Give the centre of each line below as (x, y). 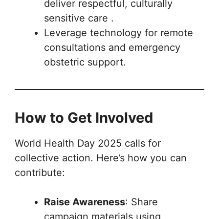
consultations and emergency (112, 47)
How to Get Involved (84, 118)
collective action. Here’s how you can (101, 158)
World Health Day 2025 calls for (88, 143)
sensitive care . (79, 18)
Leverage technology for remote (119, 33)
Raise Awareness (85, 202)
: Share (142, 202)
